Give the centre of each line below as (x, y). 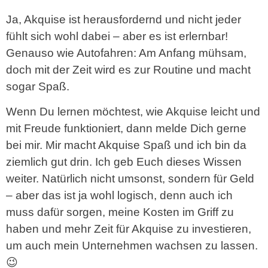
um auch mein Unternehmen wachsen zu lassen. (132, 246)
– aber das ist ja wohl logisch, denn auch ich (119, 196)
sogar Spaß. (38, 86)
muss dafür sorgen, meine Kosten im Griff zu (120, 212)
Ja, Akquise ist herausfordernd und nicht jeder (124, 19)
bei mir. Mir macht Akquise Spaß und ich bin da (126, 145)
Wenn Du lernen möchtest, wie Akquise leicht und (133, 112)
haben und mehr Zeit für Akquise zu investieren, (129, 229)
